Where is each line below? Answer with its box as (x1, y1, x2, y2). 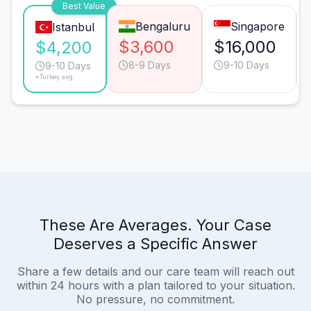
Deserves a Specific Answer (53, 234, 258, 253)
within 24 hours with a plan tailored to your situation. (16, 278, 295, 292)
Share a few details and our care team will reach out (17, 264, 294, 278)
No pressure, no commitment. (76, 292, 235, 306)
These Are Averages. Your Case (40, 215, 271, 234)
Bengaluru (135, 19, 190, 33)
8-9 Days (128, 58, 171, 71)
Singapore (230, 19, 285, 33)
